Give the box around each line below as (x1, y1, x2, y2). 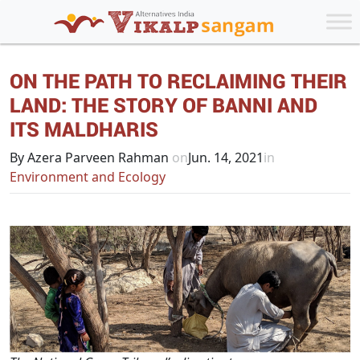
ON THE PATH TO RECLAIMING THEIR (10, 67, 347, 94)
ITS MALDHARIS (10, 116, 158, 142)
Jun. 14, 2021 (188, 149, 264, 166)
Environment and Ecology (10, 168, 166, 186)
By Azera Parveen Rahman (10, 149, 172, 166)
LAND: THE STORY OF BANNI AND (10, 92, 317, 118)
